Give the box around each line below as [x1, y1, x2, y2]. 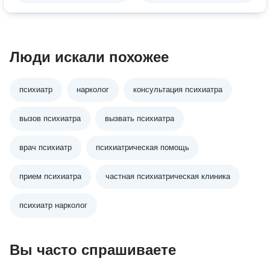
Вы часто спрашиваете [10, 242, 176, 258]
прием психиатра [19, 172, 81, 181]
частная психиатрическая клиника [105, 172, 230, 181]
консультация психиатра [133, 85, 222, 94]
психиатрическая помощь [96, 143, 189, 152]
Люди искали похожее [10, 49, 169, 65]
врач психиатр [19, 143, 72, 152]
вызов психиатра [19, 114, 81, 123]
